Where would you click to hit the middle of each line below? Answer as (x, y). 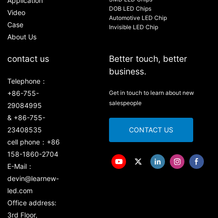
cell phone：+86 (34, 142)
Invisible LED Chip (134, 27)
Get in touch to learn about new (152, 92)
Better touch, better (148, 58)
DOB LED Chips (130, 8)
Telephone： (27, 81)
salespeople (125, 103)
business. (128, 71)
